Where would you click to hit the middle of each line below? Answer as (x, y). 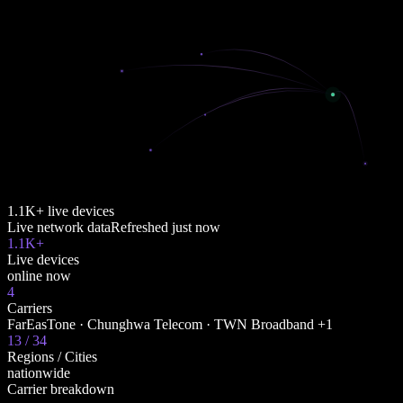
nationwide (39, 373)
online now (39, 276)
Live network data (59, 228)
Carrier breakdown (61, 390)
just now (196, 228)
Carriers (30, 309)
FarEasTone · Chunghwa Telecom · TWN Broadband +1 (170, 325)
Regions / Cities (52, 357)
